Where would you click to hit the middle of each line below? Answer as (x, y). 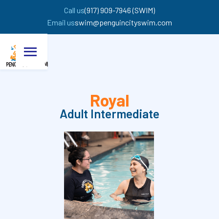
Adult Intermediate (109, 113)
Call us (74, 10)
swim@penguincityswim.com (123, 22)
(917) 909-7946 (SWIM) (120, 10)
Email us (61, 22)
